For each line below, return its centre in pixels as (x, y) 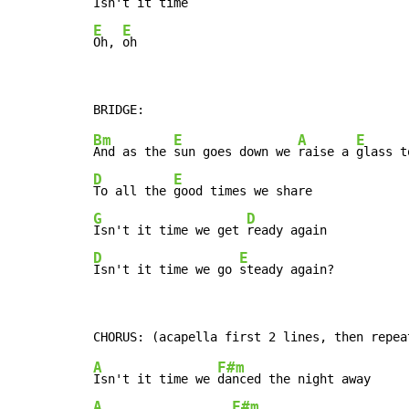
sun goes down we (236, 152)
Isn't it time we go (166, 270)
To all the (133, 191)
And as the (133, 152)
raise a (327, 152)
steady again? (287, 270)
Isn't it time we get (170, 231)
